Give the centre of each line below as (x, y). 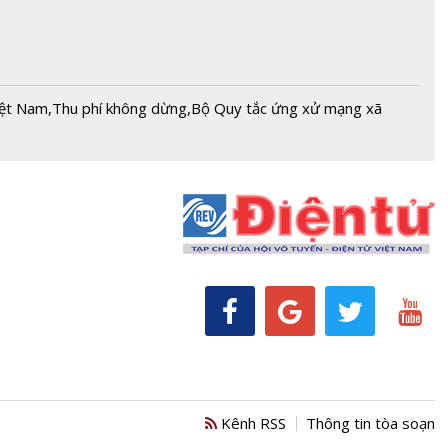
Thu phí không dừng (119, 107)
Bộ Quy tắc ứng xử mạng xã (286, 107)
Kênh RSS (251, 423)
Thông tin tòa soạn (370, 423)
